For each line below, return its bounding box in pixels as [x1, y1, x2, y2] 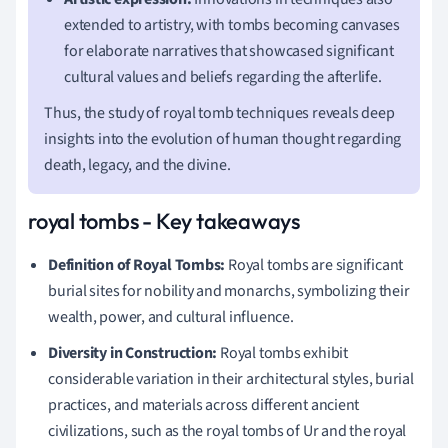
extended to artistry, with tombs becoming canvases [64, 13, 400, 36]
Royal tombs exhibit [217, 341, 348, 364]
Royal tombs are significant [225, 253, 404, 276]
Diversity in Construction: [48, 341, 218, 364]
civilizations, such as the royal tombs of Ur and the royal [48, 419, 407, 442]
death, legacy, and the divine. [44, 153, 231, 176]
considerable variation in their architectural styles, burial [48, 367, 414, 390]
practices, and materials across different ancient [48, 393, 360, 416]
